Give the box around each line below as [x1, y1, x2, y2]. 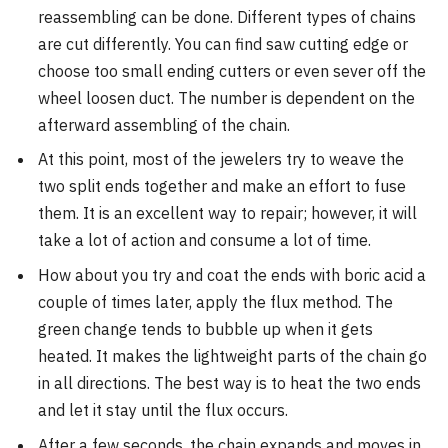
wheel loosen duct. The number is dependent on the [38, 87, 415, 108]
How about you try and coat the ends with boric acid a [38, 265, 426, 286]
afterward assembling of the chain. [38, 114, 290, 135]
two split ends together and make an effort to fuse [38, 176, 406, 197]
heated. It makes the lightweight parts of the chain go [38, 346, 427, 367]
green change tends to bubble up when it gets [38, 319, 373, 340]
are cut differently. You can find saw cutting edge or [38, 33, 408, 54]
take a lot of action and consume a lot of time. [38, 230, 371, 251]
